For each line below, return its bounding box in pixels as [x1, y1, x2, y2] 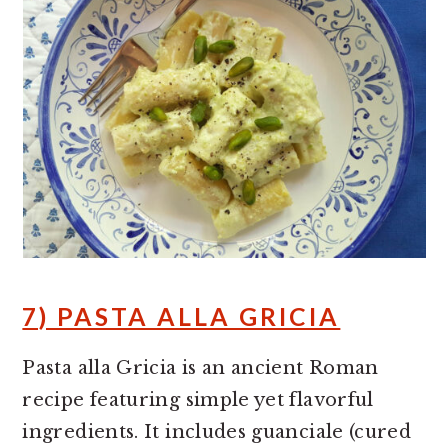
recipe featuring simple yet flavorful [22, 389, 374, 411]
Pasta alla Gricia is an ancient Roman [22, 357, 379, 379]
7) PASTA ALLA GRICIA [22, 302, 341, 331]
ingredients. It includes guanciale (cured [22, 421, 412, 443]
